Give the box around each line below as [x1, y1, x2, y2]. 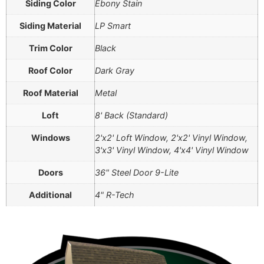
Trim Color [28, 42, 72, 53]
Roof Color [28, 65, 72, 75]
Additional [29, 189, 72, 200]
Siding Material [19, 20, 81, 31]
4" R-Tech [95, 189, 134, 200]
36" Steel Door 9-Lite [95, 167, 179, 177]
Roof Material [22, 87, 78, 98]
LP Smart [95, 20, 131, 31]
